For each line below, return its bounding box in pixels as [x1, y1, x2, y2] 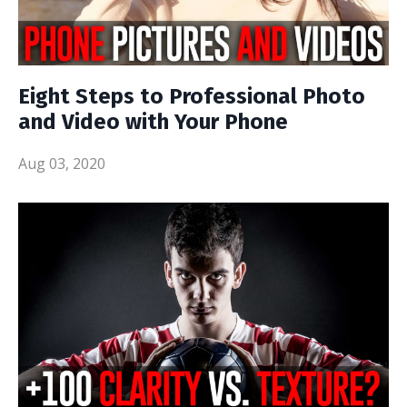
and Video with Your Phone [18, 108, 288, 134]
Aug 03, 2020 [18, 153, 105, 174]
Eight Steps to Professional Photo [18, 83, 365, 109]
